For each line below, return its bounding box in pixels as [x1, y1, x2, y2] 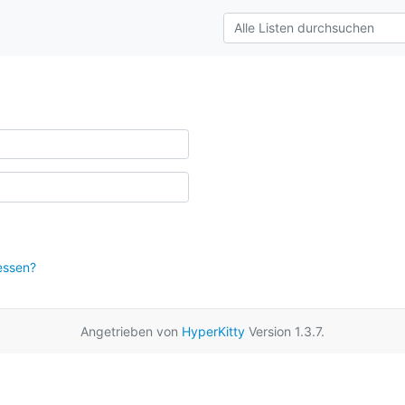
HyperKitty [182, 324, 245, 339]
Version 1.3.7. [245, 324, 325, 339]
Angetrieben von [80, 324, 182, 339]
